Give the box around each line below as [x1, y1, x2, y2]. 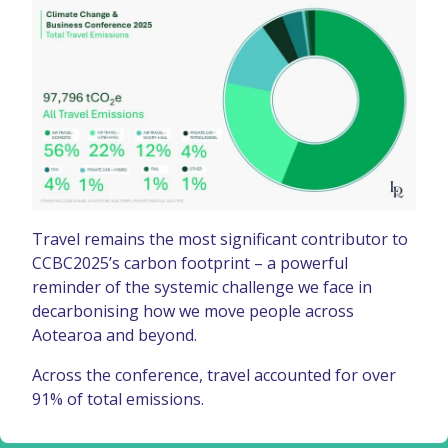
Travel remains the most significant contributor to [32, 227, 408, 250]
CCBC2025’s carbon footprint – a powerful [32, 251, 348, 274]
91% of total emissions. [32, 387, 204, 410]
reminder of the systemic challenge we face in [32, 275, 372, 298]
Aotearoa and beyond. [32, 323, 197, 346]
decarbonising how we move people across [32, 299, 354, 322]
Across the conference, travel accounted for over [32, 363, 396, 386]
